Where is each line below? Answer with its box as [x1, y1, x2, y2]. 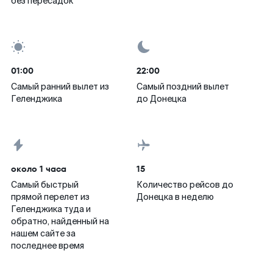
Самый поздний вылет [136, 81, 229, 92]
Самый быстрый [11, 179, 79, 190]
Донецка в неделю [136, 191, 214, 202]
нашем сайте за [11, 228, 76, 239]
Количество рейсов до [136, 179, 233, 190]
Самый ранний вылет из [11, 81, 109, 92]
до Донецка [136, 93, 186, 104]
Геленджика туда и [11, 204, 91, 214]
